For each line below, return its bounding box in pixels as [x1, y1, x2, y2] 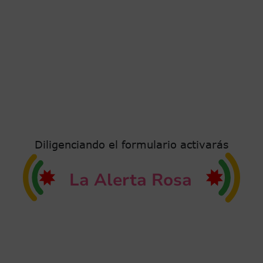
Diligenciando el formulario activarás [35, 138, 228, 151]
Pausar [19, 52, 39, 59]
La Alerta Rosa [69, 168, 192, 191]
